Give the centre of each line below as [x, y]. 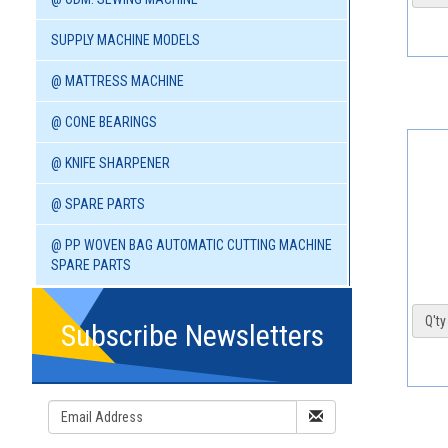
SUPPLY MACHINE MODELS [125, 40]
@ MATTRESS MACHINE [117, 81]
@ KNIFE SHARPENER [110, 163]
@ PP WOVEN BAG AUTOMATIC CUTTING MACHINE [191, 245]
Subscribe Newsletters [192, 336]
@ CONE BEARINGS [104, 122]
